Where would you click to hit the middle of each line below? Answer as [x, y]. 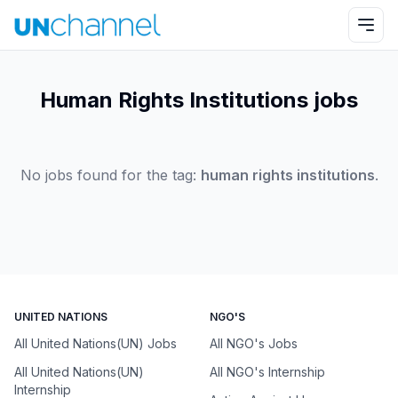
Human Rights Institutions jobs [199, 100]
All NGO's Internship [267, 372]
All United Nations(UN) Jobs [96, 343]
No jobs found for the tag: [110, 175]
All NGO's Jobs [254, 343]
